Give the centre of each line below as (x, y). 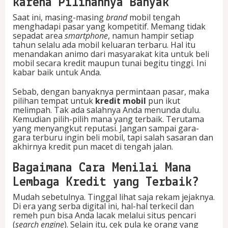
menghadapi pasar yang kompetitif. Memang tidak (109, 27)
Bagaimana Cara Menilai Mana (102, 168)
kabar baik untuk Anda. (57, 73)
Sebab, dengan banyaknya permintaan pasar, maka (111, 92)
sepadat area (39, 36)
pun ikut (163, 101)
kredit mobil (121, 101)
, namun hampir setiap (151, 36)
